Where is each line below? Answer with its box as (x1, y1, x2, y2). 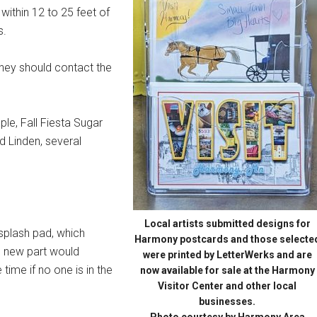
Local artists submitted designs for (144, 218, 311, 229)
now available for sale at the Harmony (139, 265, 315, 276)
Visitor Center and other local (158, 280, 296, 292)
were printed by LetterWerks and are (142, 249, 312, 260)
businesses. (199, 296, 255, 307)
